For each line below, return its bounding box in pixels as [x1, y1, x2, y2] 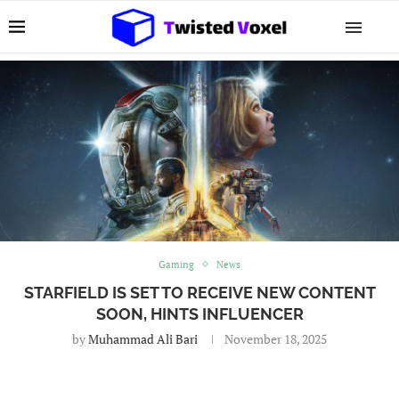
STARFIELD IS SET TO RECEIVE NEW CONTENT [23, 282, 376, 302]
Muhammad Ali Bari [88, 330, 198, 347]
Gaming [159, 257, 194, 271]
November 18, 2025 [224, 330, 327, 347]
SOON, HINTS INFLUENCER [95, 304, 304, 323]
